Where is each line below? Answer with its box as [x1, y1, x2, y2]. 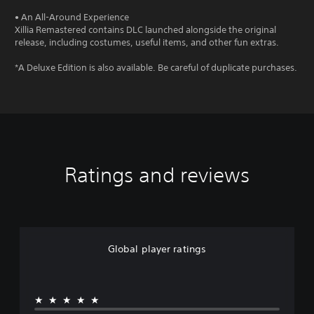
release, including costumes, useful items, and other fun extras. [15, 36, 279, 48]
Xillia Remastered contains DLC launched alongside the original [15, 23, 276, 36]
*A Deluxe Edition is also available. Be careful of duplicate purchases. [15, 61, 297, 74]
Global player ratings [107, 242, 207, 255]
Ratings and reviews [64, 162, 250, 187]
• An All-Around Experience [15, 11, 129, 23]
